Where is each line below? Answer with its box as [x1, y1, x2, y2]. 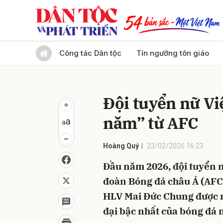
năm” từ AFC [103, 112, 198, 133]
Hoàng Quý [103, 142, 139, 150]
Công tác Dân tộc [59, 48, 121, 58]
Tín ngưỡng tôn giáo [136, 48, 209, 58]
